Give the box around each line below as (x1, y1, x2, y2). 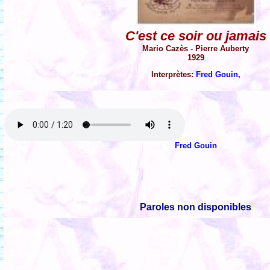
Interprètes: (151, 70, 196, 80)
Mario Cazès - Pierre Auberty (142, 44, 250, 54)
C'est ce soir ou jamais (125, 28, 266, 44)
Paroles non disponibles (140, 202, 252, 213)
